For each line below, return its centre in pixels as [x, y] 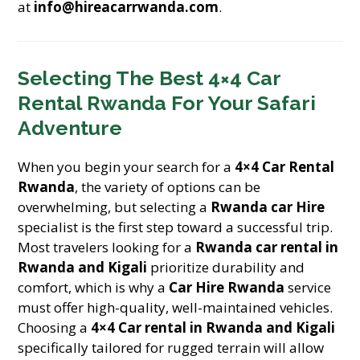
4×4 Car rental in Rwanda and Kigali [213, 327]
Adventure [70, 128]
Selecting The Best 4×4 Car [149, 78]
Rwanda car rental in [267, 247]
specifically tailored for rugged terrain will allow [171, 348]
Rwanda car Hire [268, 207]
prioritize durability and [226, 267]
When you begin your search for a [127, 167]
